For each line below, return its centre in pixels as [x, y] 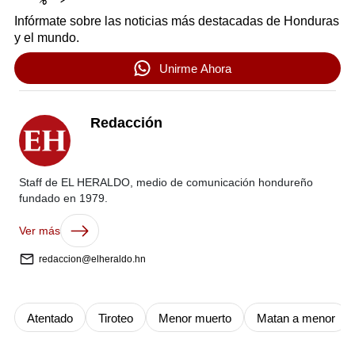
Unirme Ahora [195, 68]
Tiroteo [116, 319]
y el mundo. [47, 38]
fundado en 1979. [63, 198]
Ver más [40, 231]
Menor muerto [195, 319]
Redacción [126, 123]
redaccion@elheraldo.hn [92, 260]
